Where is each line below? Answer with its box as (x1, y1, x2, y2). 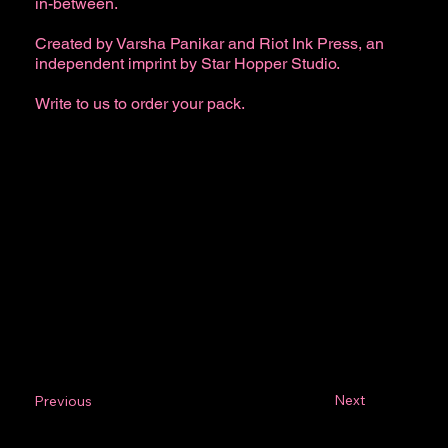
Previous (34, 391, 93, 410)
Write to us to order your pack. (34, 94, 245, 114)
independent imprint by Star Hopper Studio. (34, 54, 340, 74)
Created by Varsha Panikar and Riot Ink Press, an (34, 34, 384, 54)
